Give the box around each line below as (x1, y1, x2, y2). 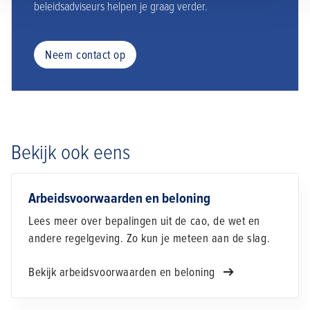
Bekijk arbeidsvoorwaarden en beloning (28, 265, 219, 280)
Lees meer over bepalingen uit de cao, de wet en (28, 214, 260, 229)
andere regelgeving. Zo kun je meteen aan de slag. (28, 231, 271, 246)
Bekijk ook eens (11, 140, 130, 166)
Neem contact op (45, 47, 126, 62)
